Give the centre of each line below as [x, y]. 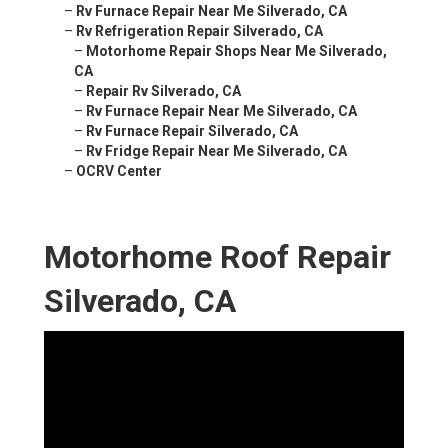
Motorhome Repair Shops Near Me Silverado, [236, 51]
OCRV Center [119, 171]
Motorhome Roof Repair [217, 257]
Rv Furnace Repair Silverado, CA [192, 131]
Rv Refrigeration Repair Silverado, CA [199, 31]
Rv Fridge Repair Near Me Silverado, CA [216, 151]
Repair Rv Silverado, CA [163, 91]
